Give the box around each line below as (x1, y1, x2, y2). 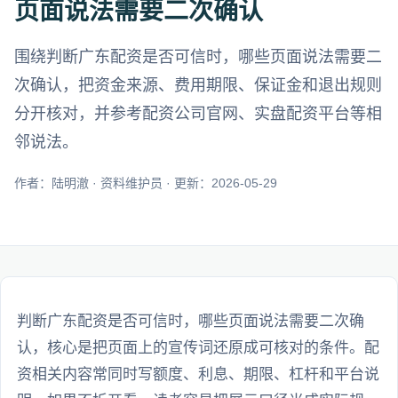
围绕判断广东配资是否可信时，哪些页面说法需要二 (14, 47, 382, 66)
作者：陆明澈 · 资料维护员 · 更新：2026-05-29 (14, 175, 277, 190)
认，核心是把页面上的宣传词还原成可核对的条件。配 (17, 338, 379, 356)
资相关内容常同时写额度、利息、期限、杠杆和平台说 (17, 365, 379, 383)
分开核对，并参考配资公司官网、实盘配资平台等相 (14, 104, 382, 123)
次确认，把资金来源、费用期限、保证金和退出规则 (14, 76, 382, 94)
